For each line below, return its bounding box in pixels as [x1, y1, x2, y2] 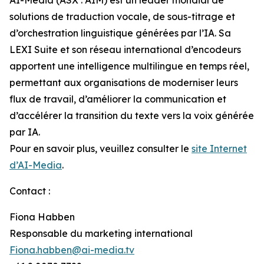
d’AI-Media [9, 159, 62, 171]
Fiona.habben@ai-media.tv [9, 243, 134, 256]
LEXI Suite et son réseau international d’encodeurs [9, 43, 241, 55]
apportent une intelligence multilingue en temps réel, [9, 60, 249, 72]
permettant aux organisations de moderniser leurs [9, 76, 238, 88]
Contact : [9, 184, 50, 197]
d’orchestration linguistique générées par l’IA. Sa [9, 27, 231, 39]
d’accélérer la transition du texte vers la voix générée [9, 109, 254, 121]
